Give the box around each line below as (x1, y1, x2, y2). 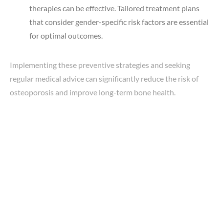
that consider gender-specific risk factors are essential (29, 17, 209, 26)
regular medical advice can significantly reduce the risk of (10, 73, 198, 83)
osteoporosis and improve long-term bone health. (10, 87, 175, 97)
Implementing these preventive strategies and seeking (10, 60, 190, 69)
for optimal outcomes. (29, 30, 103, 40)
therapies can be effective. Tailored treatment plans (29, 3, 199, 13)
